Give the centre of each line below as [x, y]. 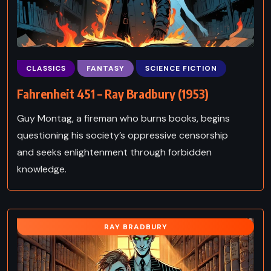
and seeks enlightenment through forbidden [114, 152]
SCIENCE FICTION [181, 68]
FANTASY [106, 68]
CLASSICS [46, 68]
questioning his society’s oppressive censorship [122, 135]
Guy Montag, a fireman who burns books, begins [123, 118]
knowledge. [42, 169]
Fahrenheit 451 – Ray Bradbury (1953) [113, 93]
